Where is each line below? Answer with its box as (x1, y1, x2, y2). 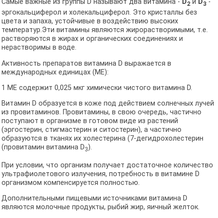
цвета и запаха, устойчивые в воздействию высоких (1, 17, 178, 26)
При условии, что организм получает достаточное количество (1, 161, 213, 169)
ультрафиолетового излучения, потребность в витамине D (1, 169, 200, 178)
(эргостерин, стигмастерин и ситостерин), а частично (1, 126, 182, 134)
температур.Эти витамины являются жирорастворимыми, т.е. (1, 26, 208, 35)
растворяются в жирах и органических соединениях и (1, 35, 183, 43)
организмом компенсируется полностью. (1, 178, 140, 187)
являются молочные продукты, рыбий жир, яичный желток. (1, 203, 200, 212)
